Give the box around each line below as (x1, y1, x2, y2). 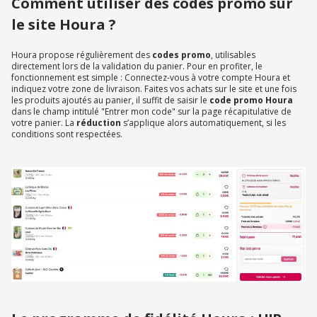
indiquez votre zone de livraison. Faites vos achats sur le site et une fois (11, 83, 296, 96)
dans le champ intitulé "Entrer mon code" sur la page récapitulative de (11, 105, 292, 118)
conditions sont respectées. (11, 128, 122, 141)
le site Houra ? (11, 15, 116, 35)
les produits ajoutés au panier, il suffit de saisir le (11, 94, 209, 107)
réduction (76, 117, 123, 129)
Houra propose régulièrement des (11, 49, 152, 62)
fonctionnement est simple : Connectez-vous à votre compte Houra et (11, 71, 290, 84)
